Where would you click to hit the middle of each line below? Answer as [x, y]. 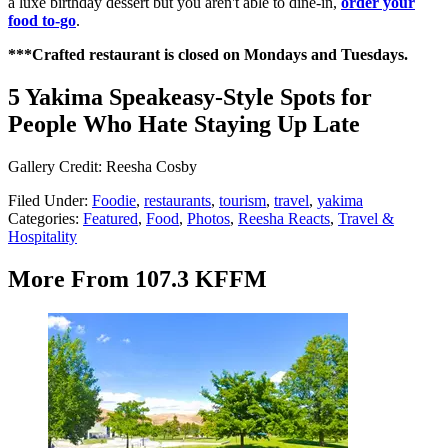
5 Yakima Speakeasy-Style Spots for [190, 96]
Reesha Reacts [284, 218]
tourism [242, 200]
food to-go [42, 20]
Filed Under [46, 200]
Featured [110, 218]
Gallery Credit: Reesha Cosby [102, 166]
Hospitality [42, 236]
